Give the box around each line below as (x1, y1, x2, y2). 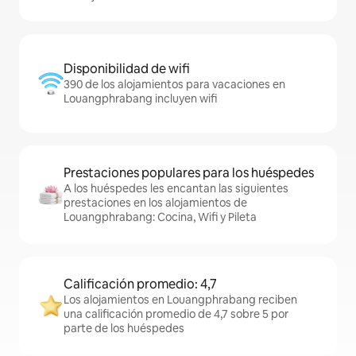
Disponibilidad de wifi (64, 60, 190, 78)
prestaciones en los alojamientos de (64, 195, 247, 211)
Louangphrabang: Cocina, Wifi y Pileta (64, 210, 257, 225)
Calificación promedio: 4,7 (64, 276, 217, 293)
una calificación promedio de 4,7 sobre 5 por (64, 307, 288, 322)
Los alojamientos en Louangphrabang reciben (64, 292, 297, 308)
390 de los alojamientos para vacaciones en (64, 77, 285, 92)
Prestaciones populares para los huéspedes (64, 164, 314, 182)
